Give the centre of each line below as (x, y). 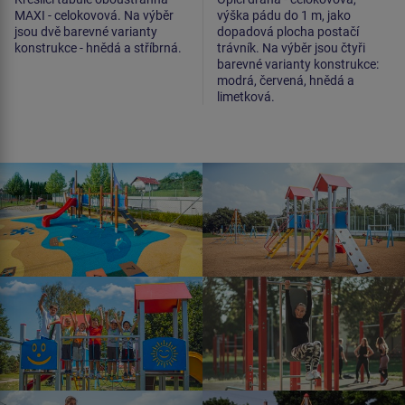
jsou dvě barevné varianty (86, 32)
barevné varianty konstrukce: (298, 65)
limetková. (246, 97)
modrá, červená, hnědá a (286, 81)
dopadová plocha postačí (288, 32)
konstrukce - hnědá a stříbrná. (98, 48)
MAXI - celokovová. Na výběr (94, 16)
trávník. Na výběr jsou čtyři (291, 48)
